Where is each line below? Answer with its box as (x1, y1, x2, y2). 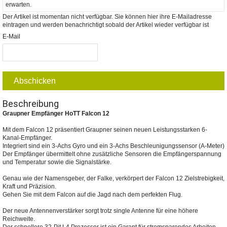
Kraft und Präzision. (3, 182, 56, 190)
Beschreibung (3, 98, 59, 109)
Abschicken (14, 76, 56, 85)
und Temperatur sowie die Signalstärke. (3, 158, 111, 166)
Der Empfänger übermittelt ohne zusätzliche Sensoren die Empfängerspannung (3, 150, 221, 158)
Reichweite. (3, 215, 35, 222)
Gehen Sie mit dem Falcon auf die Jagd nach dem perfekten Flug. (3, 191, 182, 198)
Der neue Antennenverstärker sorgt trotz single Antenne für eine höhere (3, 207, 198, 214)
